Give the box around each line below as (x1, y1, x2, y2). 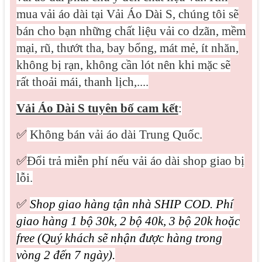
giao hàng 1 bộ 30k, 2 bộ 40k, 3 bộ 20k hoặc (16, 214, 240, 228)
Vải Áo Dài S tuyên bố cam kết (16, 101, 178, 115)
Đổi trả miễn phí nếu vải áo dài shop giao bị (26, 154, 244, 168)
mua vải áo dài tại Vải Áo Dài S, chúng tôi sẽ (16, 7, 239, 21)
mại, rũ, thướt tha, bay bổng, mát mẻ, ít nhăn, (16, 41, 239, 55)
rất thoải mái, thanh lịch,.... (16, 75, 149, 89)
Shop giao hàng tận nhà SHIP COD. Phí (29, 197, 233, 211)
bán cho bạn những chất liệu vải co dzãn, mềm (16, 24, 246, 38)
